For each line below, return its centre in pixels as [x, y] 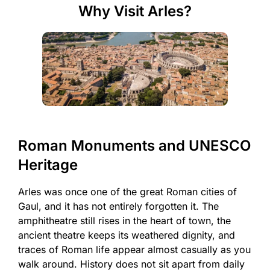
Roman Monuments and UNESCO [134, 146]
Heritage [48, 165]
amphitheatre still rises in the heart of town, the [124, 221]
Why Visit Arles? [135, 11]
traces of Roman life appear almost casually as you [134, 250]
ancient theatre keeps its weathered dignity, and [127, 235]
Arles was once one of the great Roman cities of [127, 192]
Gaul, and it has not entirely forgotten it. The [118, 206]
